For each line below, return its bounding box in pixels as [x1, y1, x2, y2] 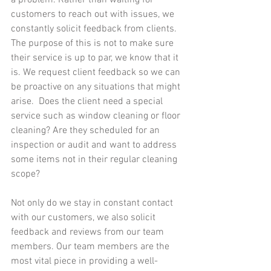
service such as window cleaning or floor [11, 110, 183, 123]
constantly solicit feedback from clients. [11, 23, 179, 36]
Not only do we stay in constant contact [11, 197, 175, 210]
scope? [11, 168, 40, 181]
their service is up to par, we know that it [11, 52, 181, 65]
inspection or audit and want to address [11, 139, 179, 152]
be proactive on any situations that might [11, 81, 183, 94]
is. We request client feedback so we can [11, 67, 183, 79]
